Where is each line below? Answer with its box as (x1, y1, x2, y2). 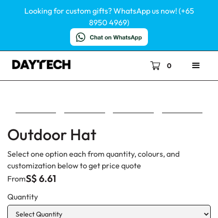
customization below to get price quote (7, 161, 141, 170)
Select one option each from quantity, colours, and (7, 149, 180, 159)
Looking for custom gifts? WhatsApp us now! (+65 (24, 6, 194, 16)
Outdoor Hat (7, 125, 96, 144)
